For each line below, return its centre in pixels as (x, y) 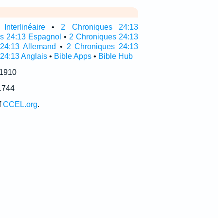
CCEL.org (20, 104)
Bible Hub (115, 56)
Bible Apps (73, 56)
